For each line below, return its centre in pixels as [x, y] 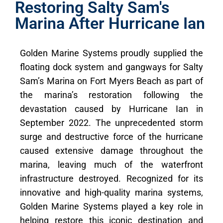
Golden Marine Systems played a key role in [111, 206]
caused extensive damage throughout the [111, 151]
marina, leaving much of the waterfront [111, 165]
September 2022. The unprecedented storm [111, 123]
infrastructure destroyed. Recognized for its [111, 178]
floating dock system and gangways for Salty [111, 67]
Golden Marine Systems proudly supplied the [111, 53]
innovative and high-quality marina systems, [111, 192]
